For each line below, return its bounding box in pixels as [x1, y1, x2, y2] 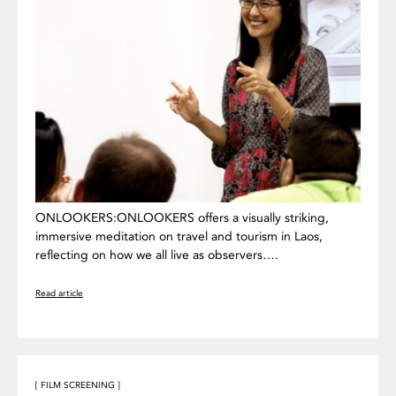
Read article [35, 287, 83, 299]
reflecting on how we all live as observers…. [35, 247, 278, 263]
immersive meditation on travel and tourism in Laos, [35, 228, 323, 244]
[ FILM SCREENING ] [35, 379, 120, 391]
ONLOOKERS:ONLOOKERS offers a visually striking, [35, 209, 329, 225]
